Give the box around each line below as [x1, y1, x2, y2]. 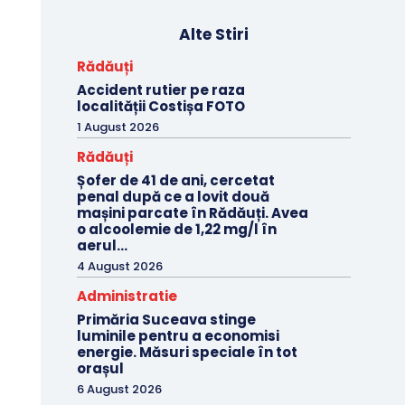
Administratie [76, 287, 177, 306]
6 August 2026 [76, 381, 162, 399]
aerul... [76, 236, 127, 256]
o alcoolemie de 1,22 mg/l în [76, 220, 277, 240]
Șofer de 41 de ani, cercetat [76, 171, 275, 191]
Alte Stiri [178, 24, 249, 46]
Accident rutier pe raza [76, 80, 245, 100]
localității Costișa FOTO [76, 97, 245, 117]
